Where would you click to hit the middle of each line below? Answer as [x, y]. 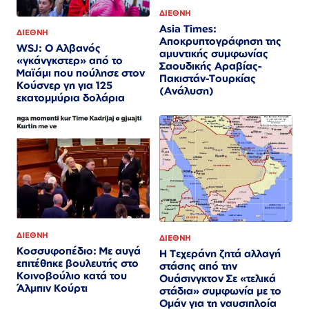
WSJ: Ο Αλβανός [59, 48]
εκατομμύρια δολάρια [71, 98]
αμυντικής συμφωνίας [214, 54]
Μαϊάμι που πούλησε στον [81, 73]
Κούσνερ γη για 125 [64, 86]
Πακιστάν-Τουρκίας [208, 79]
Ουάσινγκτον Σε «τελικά [218, 278]
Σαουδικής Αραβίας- [210, 66]
